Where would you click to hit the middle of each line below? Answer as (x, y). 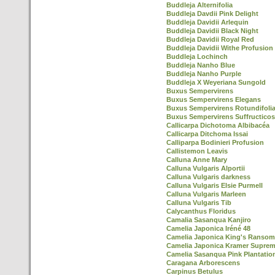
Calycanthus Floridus (201, 211)
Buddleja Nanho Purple (204, 74)
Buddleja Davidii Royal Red (210, 39)
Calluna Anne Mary (197, 160)
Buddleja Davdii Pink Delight (212, 14)
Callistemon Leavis (197, 151)
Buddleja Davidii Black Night (212, 31)
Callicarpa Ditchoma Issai (207, 134)
